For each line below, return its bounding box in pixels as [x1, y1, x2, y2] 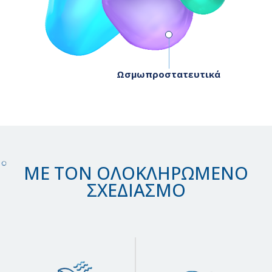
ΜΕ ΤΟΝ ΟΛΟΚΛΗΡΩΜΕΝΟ [24, 160, 248, 185]
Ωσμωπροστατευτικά [117, 68, 220, 81]
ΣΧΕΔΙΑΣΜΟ [86, 177, 186, 202]
